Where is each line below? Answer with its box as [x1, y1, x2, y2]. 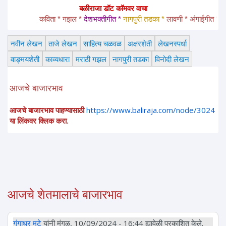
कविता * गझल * [20, 15, 65, 24]
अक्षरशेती [128, 38, 152, 48]
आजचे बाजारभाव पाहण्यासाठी [10, 105, 84, 116]
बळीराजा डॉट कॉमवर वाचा [79, 3, 147, 14]
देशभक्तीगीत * [65, 15, 104, 24]
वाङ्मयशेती [11, 53, 39, 64]
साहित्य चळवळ [83, 38, 122, 48]
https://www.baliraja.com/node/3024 [86, 105, 215, 116]
